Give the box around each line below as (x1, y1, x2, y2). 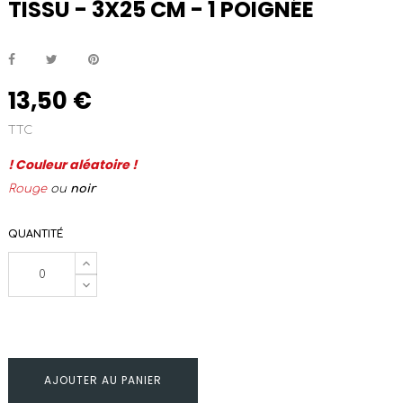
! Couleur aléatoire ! (8, 156, 137, 174)
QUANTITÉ (8, 228, 63, 240)
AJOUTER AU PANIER (44, 372, 162, 388)
